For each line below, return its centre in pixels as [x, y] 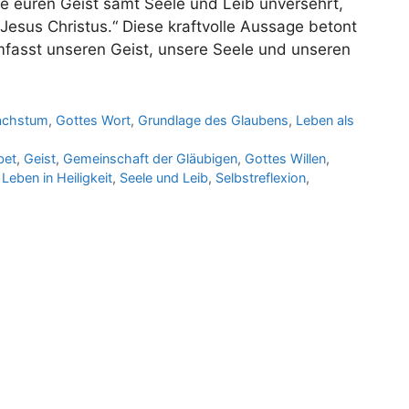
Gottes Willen [286, 159]
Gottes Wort [94, 121]
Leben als [325, 121]
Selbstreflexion [261, 178]
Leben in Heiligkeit [57, 178]
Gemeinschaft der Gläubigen [151, 159]
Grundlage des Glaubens [214, 121]
